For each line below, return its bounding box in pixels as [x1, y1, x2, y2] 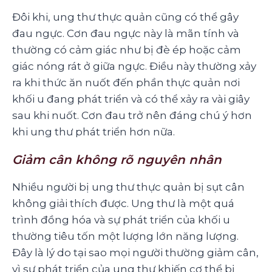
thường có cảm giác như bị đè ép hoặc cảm [12, 43, 241, 56]
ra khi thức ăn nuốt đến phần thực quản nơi [12, 76, 240, 89]
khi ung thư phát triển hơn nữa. [12, 125, 175, 138]
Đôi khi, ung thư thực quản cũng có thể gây [12, 10, 239, 23]
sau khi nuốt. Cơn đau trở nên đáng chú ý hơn [12, 109, 252, 121]
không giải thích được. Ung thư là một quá [12, 197, 234, 209]
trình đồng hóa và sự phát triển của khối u [12, 213, 230, 226]
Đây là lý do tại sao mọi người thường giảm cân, [12, 246, 259, 259]
